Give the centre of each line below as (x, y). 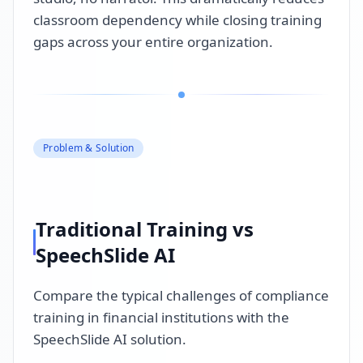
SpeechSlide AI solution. (110, 339)
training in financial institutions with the (161, 317)
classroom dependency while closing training (177, 19)
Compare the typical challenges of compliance (181, 295)
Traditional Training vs (145, 228)
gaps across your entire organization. (153, 41)
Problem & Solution (89, 147)
